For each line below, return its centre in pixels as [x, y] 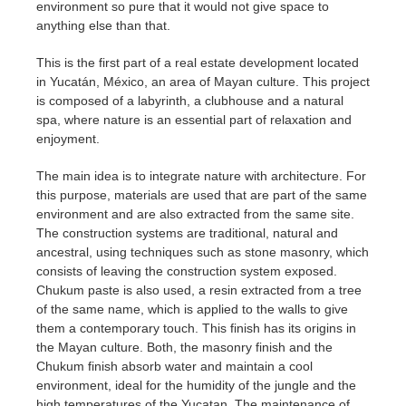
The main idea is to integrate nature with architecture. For [201, 176]
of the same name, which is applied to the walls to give [192, 309]
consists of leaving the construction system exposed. [187, 271]
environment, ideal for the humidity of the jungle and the [196, 386]
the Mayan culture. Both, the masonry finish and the [184, 348]
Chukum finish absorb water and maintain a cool [174, 367]
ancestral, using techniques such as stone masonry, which [203, 252]
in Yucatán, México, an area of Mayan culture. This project [203, 82]
